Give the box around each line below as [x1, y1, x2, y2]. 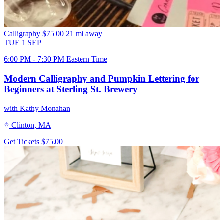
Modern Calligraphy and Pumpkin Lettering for [4, 73, 199, 83]
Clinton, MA [11, 120, 51, 129]
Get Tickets [4, 137, 41, 146]
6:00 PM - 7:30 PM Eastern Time [4, 55, 107, 64]
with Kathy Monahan [4, 104, 70, 112]
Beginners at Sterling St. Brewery [4, 83, 137, 94]
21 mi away [66, 29, 102, 38]
